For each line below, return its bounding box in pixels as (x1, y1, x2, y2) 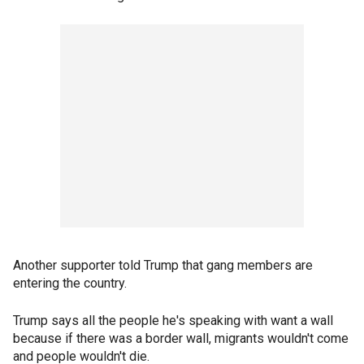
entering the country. (13, 275, 127, 292)
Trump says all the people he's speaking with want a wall (13, 313, 333, 329)
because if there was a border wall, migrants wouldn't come (13, 331, 349, 347)
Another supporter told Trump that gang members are (13, 258, 313, 274)
